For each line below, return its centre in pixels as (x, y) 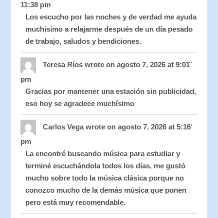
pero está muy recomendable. (76, 202)
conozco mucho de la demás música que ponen (106, 190)
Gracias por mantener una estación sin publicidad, (111, 91)
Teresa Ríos (64, 65)
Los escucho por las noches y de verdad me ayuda (111, 17)
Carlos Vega (64, 127)
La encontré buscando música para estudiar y (103, 154)
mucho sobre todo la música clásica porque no (105, 178)
